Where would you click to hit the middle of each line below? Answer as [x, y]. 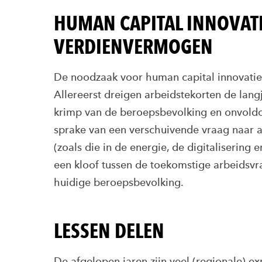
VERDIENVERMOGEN [133, 46]
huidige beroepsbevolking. [119, 182]
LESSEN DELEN [109, 231]
